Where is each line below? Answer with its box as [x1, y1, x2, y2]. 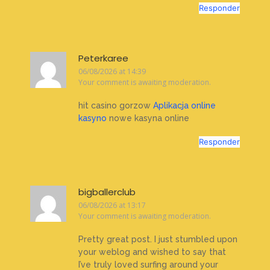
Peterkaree [78, 52, 128, 65]
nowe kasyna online [107, 113, 189, 124]
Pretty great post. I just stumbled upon [78, 234, 237, 245]
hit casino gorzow [78, 101, 153, 111]
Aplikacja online [153, 101, 216, 111]
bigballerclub [78, 185, 136, 198]
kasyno [78, 113, 107, 124]
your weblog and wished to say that [78, 247, 226, 257]
